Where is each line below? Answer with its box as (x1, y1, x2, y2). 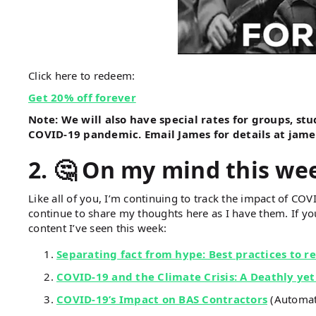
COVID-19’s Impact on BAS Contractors (56, 291, 267, 306)
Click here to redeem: (28, 68, 135, 83)
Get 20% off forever (28, 90, 136, 104)
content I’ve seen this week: (28, 220, 166, 235)
